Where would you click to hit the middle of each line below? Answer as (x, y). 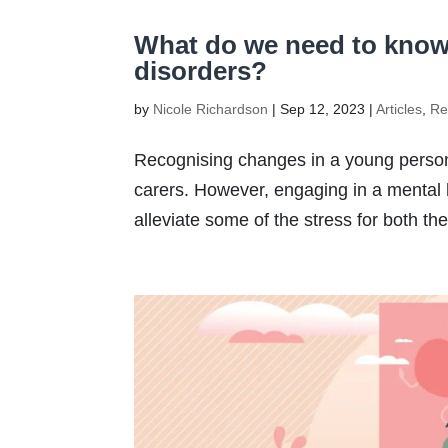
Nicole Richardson (211, 108)
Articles (399, 108)
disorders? (201, 70)
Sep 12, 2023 (323, 108)
